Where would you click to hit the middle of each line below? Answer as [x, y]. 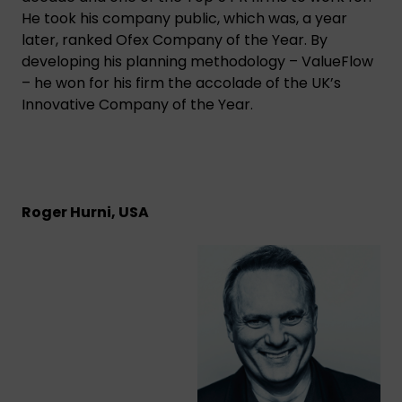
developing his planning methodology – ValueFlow [197, 61]
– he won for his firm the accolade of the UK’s [181, 83]
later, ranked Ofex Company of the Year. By [175, 39]
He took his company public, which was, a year [184, 18]
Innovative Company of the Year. [137, 104]
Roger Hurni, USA [85, 212]
